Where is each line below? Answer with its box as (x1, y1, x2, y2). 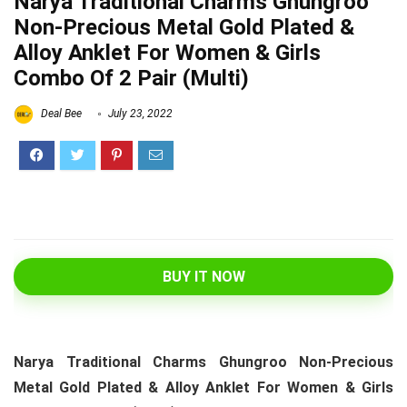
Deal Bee (38, 107, 82, 121)
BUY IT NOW (162, 268, 245, 285)
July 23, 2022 (105, 107, 173, 121)
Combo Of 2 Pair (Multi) (14, 65, 249, 91)
